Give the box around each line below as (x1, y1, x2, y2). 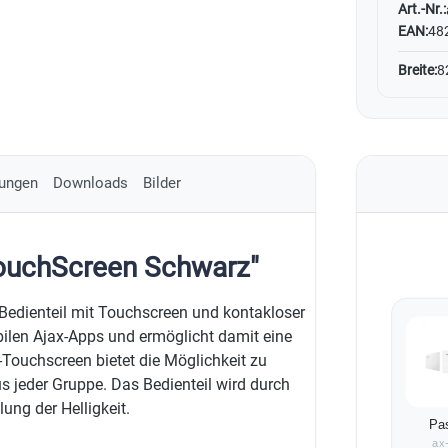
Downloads (52, 174, 128, 193)
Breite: (398, 62, 437, 80)
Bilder (142, 174, 181, 193)
